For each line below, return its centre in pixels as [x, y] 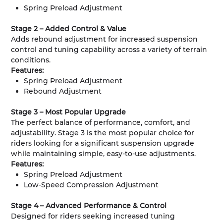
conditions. [31, 60]
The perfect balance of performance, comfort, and [101, 123]
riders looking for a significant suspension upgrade [103, 143]
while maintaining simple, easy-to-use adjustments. [104, 154]
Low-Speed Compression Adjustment [91, 185]
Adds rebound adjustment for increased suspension [105, 39]
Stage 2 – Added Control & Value [69, 29]
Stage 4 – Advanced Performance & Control [89, 206]
